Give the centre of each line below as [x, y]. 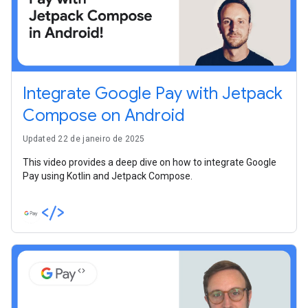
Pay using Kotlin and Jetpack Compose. [108, 176]
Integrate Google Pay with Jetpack [153, 93]
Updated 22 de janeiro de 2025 [84, 139]
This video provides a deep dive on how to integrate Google [150, 162]
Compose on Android [104, 115]
